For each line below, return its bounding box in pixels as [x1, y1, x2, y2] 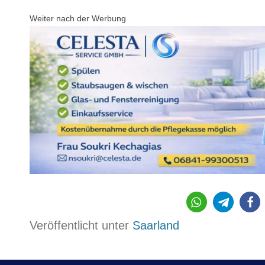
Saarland [132, 219, 179, 232]
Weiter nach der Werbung [30, 13, 126, 23]
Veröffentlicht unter [30, 219, 132, 232]
